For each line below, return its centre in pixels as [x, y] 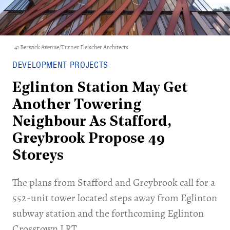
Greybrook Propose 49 [89, 139]
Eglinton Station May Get [100, 88]
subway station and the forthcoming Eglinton [108, 213]
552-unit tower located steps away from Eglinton [115, 198]
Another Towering [77, 105]
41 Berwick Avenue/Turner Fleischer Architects [71, 47]
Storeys [38, 156]
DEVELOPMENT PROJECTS [60, 65]
